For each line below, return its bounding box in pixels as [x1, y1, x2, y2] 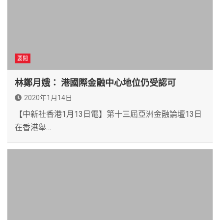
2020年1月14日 [24, 93, 72, 102]
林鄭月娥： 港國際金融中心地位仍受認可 [15, 77, 176, 88]
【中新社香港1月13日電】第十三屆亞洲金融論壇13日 [15, 109, 202, 119]
